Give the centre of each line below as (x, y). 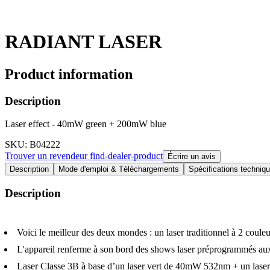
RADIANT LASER (83, 42)
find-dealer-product (126, 156)
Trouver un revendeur (47, 156)
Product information (69, 74)
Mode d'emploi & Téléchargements (119, 169)
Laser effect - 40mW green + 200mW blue (86, 124)
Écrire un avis (192, 157)
